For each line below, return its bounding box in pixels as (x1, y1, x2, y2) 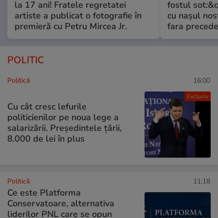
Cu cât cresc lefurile (7, 101, 87, 113)
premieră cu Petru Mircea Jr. (15, 20, 127, 32)
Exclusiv (186, 92, 208, 100)
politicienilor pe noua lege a (7, 111, 119, 124)
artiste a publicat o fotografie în (15, 9, 142, 21)
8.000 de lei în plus (7, 133, 85, 145)
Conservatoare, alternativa (7, 197, 114, 209)
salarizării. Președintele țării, (7, 122, 122, 134)
